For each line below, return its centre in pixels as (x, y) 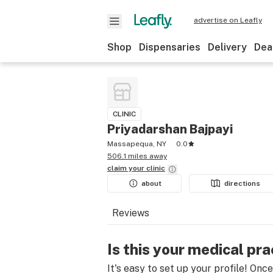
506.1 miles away (137, 156)
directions (243, 183)
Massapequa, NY (137, 144)
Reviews (131, 213)
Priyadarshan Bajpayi (170, 129)
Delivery (227, 47)
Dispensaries (170, 47)
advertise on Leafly (228, 20)
